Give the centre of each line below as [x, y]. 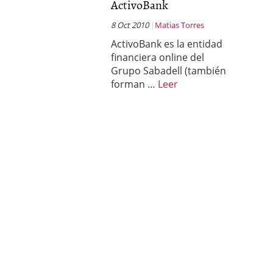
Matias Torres [179, 25]
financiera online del [158, 57]
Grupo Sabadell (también [168, 71]
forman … [134, 84]
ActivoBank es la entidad [167, 44]
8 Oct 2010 [130, 25]
